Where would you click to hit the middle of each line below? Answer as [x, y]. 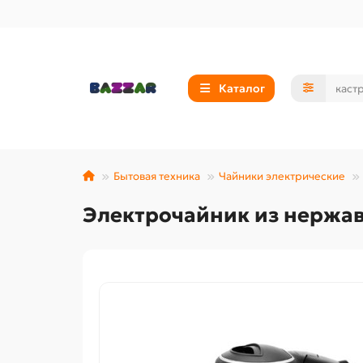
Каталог [241, 88]
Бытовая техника [157, 176]
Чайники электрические [282, 176]
